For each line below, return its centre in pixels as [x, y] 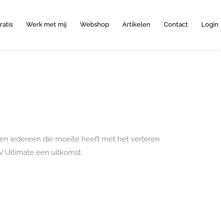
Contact [176, 24]
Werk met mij [46, 24]
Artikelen [136, 24]
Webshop [94, 24]
